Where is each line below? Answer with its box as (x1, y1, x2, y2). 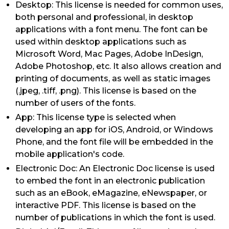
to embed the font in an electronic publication (15, 176, 205, 186)
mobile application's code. (15, 149, 124, 159)
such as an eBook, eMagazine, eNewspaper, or (15, 188, 207, 198)
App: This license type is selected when (15, 112, 176, 122)
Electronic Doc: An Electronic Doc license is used (15, 164, 215, 173)
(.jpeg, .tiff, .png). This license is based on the (15, 86, 196, 96)
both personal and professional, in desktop (15, 12, 193, 22)
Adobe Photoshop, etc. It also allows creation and (15, 61, 221, 71)
